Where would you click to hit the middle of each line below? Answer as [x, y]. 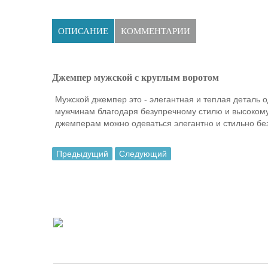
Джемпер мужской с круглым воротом [135, 77]
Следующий [143, 154]
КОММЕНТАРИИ [156, 31]
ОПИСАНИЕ [83, 31]
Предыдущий [82, 154]
